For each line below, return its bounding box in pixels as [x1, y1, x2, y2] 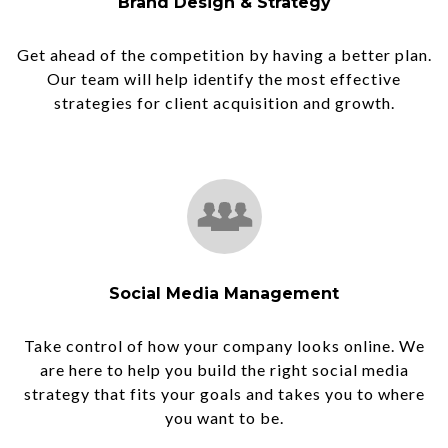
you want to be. [164, 408, 284, 427]
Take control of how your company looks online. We [23, 336, 425, 355]
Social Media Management [109, 284, 339, 303]
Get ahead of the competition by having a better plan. [16, 45, 432, 64]
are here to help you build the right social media [39, 360, 409, 379]
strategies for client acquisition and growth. [53, 93, 395, 112]
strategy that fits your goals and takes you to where [23, 384, 425, 403]
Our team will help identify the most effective [47, 69, 401, 88]
